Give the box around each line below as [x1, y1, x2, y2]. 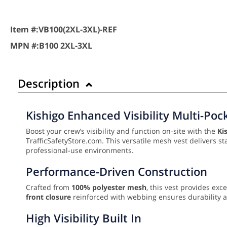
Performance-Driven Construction [26, 164, 207, 179]
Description [18, 75, 83, 91]
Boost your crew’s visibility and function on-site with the [26, 126, 217, 136]
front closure [26, 192, 71, 202]
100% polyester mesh [71, 182, 146, 193]
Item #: [10, 23, 39, 35]
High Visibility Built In [26, 210, 141, 226]
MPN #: [10, 40, 39, 51]
